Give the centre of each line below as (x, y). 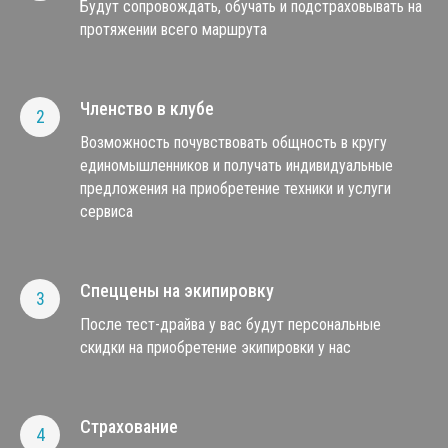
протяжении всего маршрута (173, 29)
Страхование (129, 426)
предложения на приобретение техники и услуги (235, 188)
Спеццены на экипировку (177, 290)
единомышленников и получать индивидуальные (236, 165)
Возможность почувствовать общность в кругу (233, 142)
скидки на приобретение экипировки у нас (215, 347)
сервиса (106, 211)
